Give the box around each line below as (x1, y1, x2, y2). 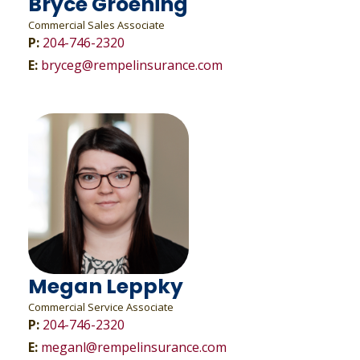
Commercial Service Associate (28, 300, 174, 314)
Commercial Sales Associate (28, 18, 165, 32)
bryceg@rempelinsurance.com (41, 56, 223, 74)
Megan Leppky (28, 272, 183, 301)
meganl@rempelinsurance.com (41, 338, 227, 356)
